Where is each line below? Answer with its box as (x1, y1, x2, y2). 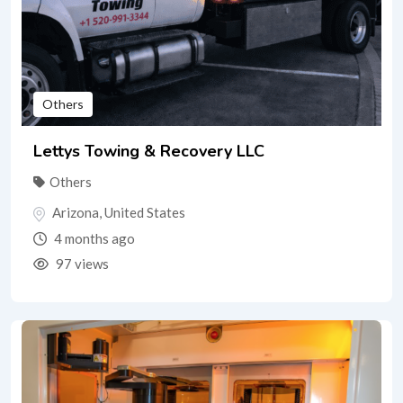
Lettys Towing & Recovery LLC (33, 140, 264, 163)
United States (104, 204, 185, 221)
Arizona (52, 204, 99, 221)
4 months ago (51, 230, 135, 247)
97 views (53, 255, 109, 273)
